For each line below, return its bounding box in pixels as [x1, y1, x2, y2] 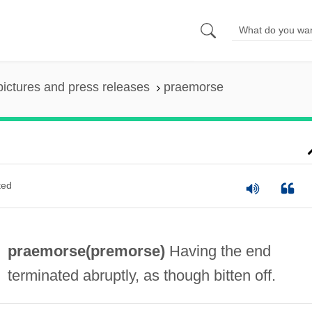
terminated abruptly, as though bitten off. [7, 266, 276, 284]
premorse [90, 242, 160, 260]
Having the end [164, 242, 271, 260]
